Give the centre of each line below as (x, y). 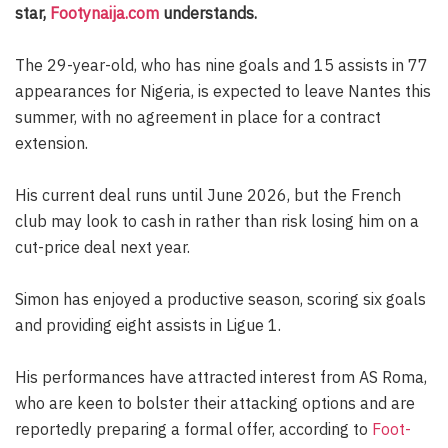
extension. (51, 142)
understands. (208, 12)
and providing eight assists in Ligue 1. (148, 324)
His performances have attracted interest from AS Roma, (221, 376)
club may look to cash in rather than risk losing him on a (217, 220)
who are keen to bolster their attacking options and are (215, 402)
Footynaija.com (104, 12)
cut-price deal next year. (102, 246)
